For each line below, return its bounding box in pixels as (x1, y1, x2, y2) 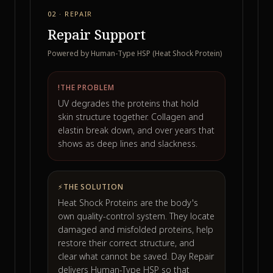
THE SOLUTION (63, 182, 124, 192)
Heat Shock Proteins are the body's (57, 197, 198, 208)
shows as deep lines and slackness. (57, 138, 197, 149)
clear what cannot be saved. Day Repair (57, 250, 214, 262)
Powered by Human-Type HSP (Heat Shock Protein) (47, 48, 222, 58)
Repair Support (47, 25, 146, 43)
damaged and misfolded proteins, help (57, 224, 213, 235)
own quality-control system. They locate (57, 210, 214, 222)
